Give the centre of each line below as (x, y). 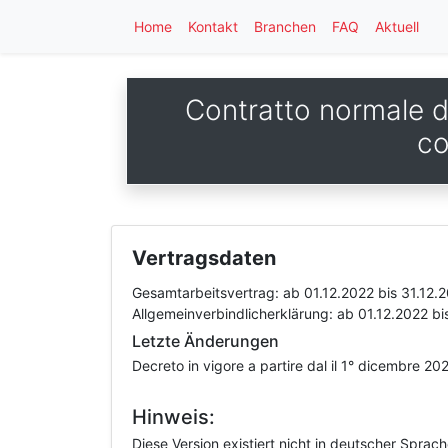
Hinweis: (173, 417)
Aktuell (397, 26)
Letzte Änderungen (205, 341)
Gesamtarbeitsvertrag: (207, 292)
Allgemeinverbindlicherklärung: (234, 313)
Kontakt (213, 26)
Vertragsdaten (204, 258)
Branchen (285, 26)
